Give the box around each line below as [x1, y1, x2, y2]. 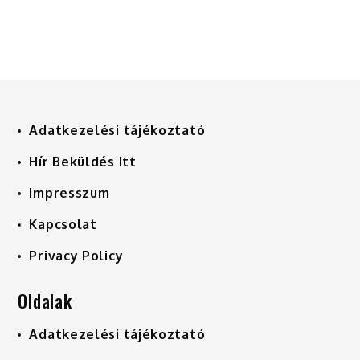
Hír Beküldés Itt [29, 153, 137, 170]
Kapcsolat [29, 215, 97, 232]
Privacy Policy [29, 247, 124, 264]
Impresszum [29, 184, 110, 201]
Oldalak [18, 287, 72, 313]
